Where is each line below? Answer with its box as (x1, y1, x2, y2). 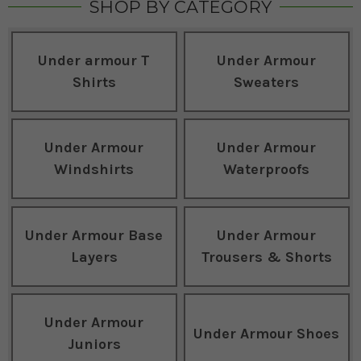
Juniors (67, 335, 121, 354)
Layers (70, 247, 118, 266)
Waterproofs (223, 160, 310, 179)
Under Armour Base (25, 226, 164, 244)
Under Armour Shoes (193, 324, 340, 342)
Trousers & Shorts (201, 247, 332, 266)
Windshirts (54, 160, 135, 179)
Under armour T (38, 51, 151, 69)
